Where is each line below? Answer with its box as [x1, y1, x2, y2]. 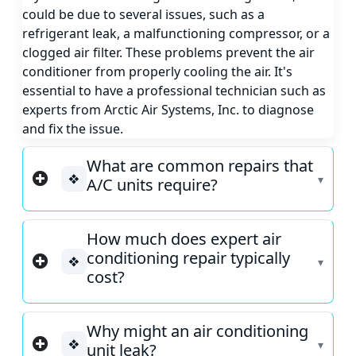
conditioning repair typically [87, 247, 290, 269]
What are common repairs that [87, 155, 313, 177]
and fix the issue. [22, 120, 123, 138]
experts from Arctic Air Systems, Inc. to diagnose [22, 101, 314, 119]
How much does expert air [87, 228, 281, 250]
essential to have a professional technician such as [22, 82, 326, 100]
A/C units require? [87, 174, 218, 196]
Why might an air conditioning [87, 320, 308, 342]
